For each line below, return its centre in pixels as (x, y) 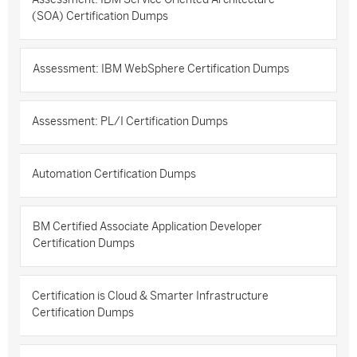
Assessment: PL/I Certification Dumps (130, 122)
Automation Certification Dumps (114, 174)
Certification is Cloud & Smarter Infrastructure (150, 296)
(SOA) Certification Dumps (100, 16)
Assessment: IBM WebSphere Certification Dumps (161, 69)
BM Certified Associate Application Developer (147, 227)
